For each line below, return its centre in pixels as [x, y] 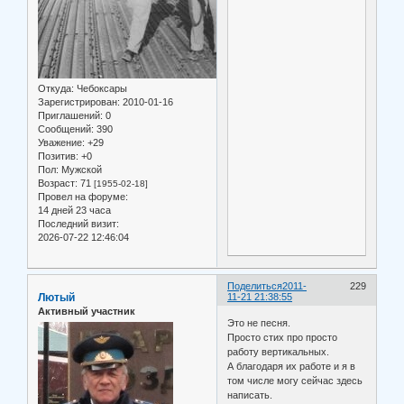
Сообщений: [66, 129]
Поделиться [255, 285]
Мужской [80, 169]
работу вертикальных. [279, 352]
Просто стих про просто [283, 338]
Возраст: [58, 183]
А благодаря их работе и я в [292, 367]
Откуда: [56, 88]
